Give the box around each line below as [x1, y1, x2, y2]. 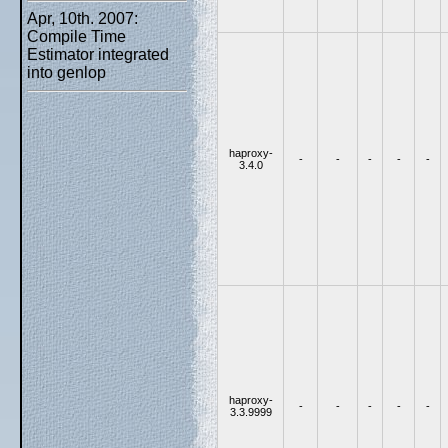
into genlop [27, 64, 106, 81]
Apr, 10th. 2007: [27, 10, 138, 27]
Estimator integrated [27, 46, 169, 63]
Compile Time [27, 28, 126, 45]
